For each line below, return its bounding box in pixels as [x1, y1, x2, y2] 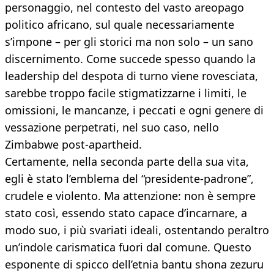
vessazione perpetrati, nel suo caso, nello [5, 120, 219, 135]
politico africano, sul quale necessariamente [5, 17, 234, 32]
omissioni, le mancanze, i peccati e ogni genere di [5, 103, 264, 118]
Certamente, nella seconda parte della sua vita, [5, 154, 249, 169]
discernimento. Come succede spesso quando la [5, 51, 256, 67]
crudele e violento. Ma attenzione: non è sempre [5, 188, 256, 204]
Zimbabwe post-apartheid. [5, 137, 142, 152]
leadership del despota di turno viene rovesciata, [5, 68, 258, 84]
